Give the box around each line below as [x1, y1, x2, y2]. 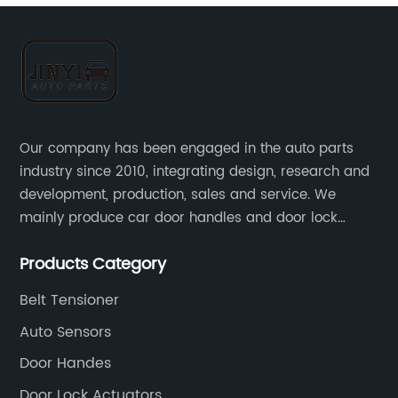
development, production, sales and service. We [20, 184, 337, 207]
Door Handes [20, 352, 112, 376]
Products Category [20, 251, 167, 278]
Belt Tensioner [20, 289, 120, 313]
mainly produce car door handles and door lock [20, 207, 338, 230]
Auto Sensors [20, 320, 112, 344]
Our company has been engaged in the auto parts [20, 138, 354, 161]
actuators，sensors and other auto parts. [20, 230, 291, 253]
